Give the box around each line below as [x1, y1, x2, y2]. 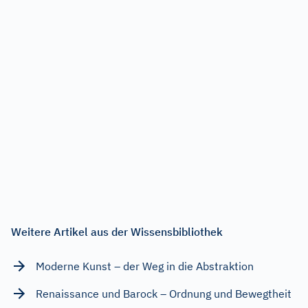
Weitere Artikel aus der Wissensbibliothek [11, 224, 223, 239]
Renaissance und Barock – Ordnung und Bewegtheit [36, 286, 291, 300]
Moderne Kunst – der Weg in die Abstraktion [36, 258, 254, 273]
